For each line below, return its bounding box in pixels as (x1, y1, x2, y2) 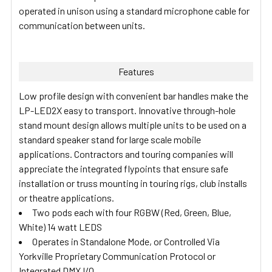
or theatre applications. (19, 191, 114, 203)
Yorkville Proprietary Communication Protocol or (19, 250, 216, 262)
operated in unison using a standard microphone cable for (19, 4, 250, 16)
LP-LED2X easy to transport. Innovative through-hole (19, 104, 236, 116)
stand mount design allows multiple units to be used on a (19, 118, 246, 131)
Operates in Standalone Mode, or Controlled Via (32, 235, 220, 247)
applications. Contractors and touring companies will (19, 148, 233, 160)
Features (118, 65, 154, 77)
